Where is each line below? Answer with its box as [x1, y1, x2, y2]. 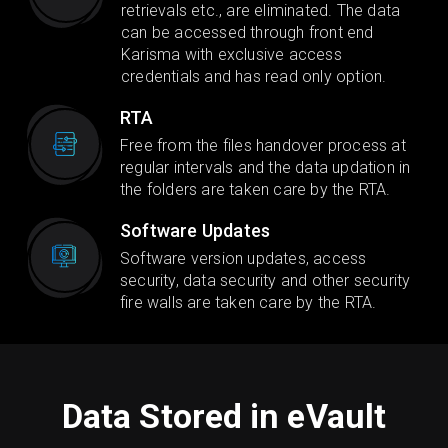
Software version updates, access [120, 249, 367, 269]
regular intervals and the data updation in [120, 158, 411, 178]
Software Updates [120, 220, 271, 242]
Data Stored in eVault [61, 396, 387, 437]
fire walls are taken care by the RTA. [120, 293, 377, 313]
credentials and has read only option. [121, 67, 387, 87]
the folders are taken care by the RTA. [120, 180, 391, 200]
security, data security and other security [120, 271, 411, 291]
